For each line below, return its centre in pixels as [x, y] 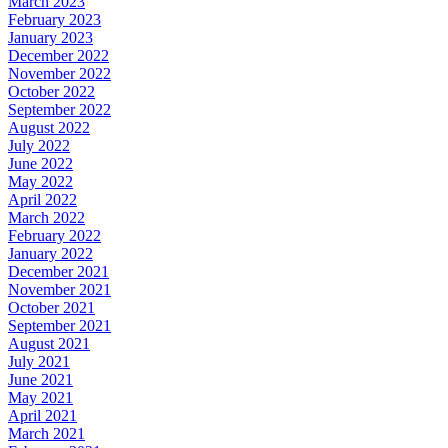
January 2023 [50, 38]
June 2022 [40, 164]
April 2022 [42, 200]
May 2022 [40, 182]
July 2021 [39, 362]
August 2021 [49, 344]
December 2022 [58, 56]
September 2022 [59, 110]
